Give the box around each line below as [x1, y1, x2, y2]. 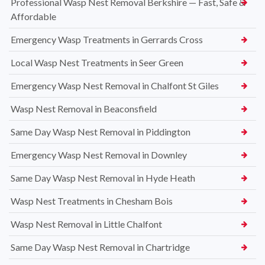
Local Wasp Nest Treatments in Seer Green [11, 57, 183, 69]
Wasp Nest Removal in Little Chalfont [11, 218, 162, 230]
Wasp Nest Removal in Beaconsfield [11, 103, 157, 115]
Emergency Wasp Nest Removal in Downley [11, 149, 187, 161]
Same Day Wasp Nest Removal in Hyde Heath [11, 172, 195, 184]
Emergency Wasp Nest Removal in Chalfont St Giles [11, 80, 219, 92]
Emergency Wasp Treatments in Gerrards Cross [11, 34, 203, 46]
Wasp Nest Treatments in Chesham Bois [11, 195, 173, 207]
